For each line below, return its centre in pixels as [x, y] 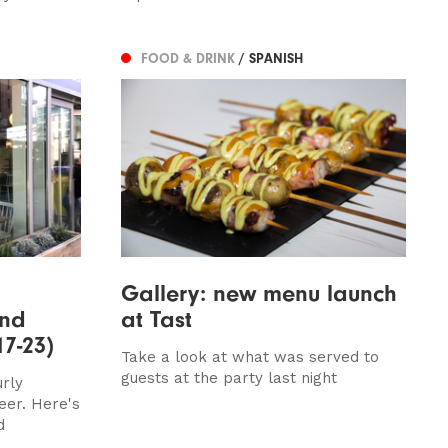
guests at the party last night [228, 377]
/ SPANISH [270, 59]
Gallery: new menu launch [258, 292]
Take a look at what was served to [249, 356]
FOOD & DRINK [189, 59]
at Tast [156, 318]
